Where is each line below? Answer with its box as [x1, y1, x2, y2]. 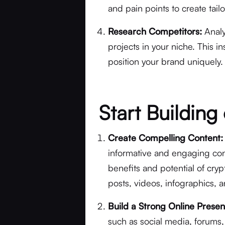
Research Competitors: [108, 26, 202, 37]
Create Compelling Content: [108, 132, 223, 143]
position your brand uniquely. [108, 56, 223, 67]
